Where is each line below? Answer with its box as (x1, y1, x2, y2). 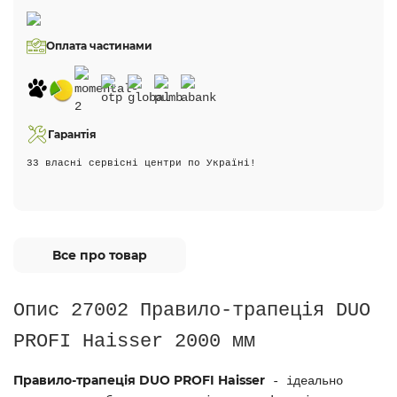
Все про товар (52, 247, 147, 263)
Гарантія (48, 128, 97, 141)
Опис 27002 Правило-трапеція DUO (13, 299, 370, 322)
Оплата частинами (46, 39, 152, 52)
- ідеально (265, 374, 343, 388)
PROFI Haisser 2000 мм (13, 330, 255, 353)
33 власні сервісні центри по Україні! (27, 158, 256, 168)
